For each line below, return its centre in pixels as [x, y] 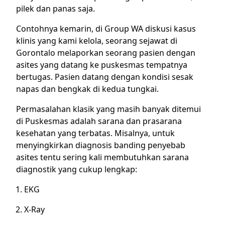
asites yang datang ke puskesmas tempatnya [102, 65]
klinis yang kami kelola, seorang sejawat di [97, 41]
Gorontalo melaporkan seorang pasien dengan [106, 53]
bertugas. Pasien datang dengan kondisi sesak [105, 77]
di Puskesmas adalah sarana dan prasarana [99, 121]
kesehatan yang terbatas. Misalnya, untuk [95, 133]
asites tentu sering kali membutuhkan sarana [102, 157]
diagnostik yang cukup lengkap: [77, 169]
